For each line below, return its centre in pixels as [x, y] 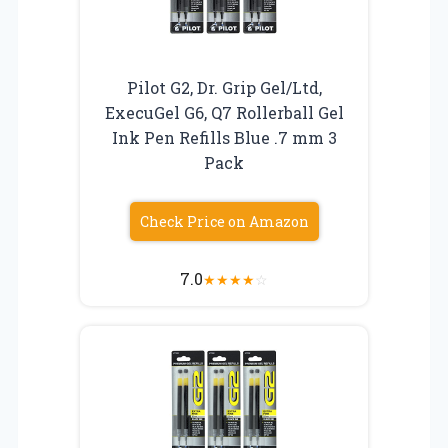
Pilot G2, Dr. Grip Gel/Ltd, [224, 87]
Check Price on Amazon [224, 221]
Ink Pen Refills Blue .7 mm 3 [224, 137]
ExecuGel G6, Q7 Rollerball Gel [224, 112]
